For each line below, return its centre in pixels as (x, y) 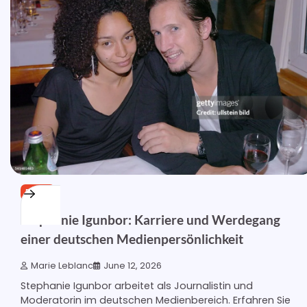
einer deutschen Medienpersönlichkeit (132, 239)
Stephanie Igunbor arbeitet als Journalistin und (137, 286)
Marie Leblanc (62, 266)
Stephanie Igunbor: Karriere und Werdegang (150, 220)
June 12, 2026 (133, 266)
